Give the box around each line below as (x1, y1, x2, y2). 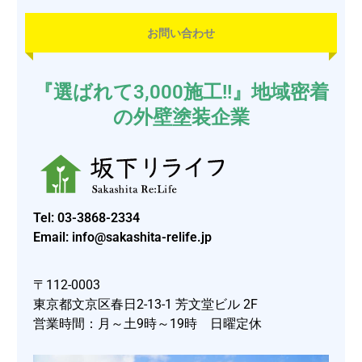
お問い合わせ (147, 26, 215, 40)
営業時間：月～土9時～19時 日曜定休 (33, 316, 263, 332)
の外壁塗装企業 (112, 105, 250, 128)
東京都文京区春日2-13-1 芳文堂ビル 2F (33, 297, 259, 313)
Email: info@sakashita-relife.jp (33, 229, 213, 245)
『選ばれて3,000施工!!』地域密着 (33, 80, 329, 103)
